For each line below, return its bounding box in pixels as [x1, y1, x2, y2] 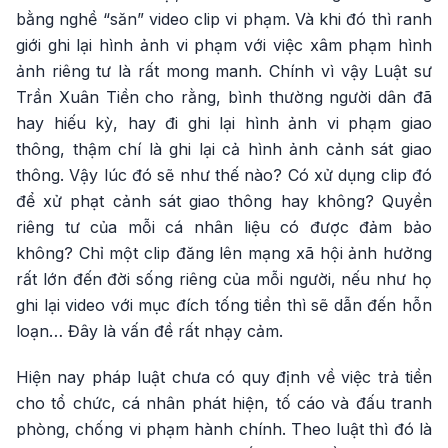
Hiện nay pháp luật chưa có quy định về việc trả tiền [16, 367, 432, 388]
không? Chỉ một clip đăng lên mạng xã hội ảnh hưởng [16, 243, 432, 264]
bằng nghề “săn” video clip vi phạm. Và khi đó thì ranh [16, 9, 432, 30]
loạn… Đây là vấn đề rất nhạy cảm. [16, 321, 283, 342]
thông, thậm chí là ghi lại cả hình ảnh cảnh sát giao [16, 139, 432, 160]
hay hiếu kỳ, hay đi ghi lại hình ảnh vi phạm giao [16, 113, 432, 134]
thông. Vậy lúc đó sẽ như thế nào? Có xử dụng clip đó [16, 165, 432, 186]
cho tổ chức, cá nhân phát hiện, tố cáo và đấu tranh [16, 393, 432, 414]
